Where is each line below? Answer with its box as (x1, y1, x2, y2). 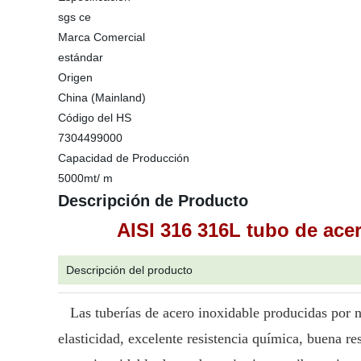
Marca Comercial (58, 31, 145, 44)
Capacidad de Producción (58, 151, 189, 164)
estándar (58, 51, 103, 64)
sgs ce (58, 10, 91, 23)
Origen (58, 71, 93, 84)
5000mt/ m (58, 172, 113, 185)
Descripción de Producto (58, 192, 248, 210)
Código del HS (58, 111, 131, 124)
